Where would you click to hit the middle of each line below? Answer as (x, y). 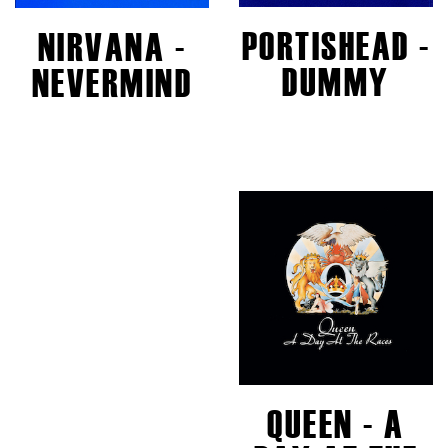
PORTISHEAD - (336, 47)
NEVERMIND (112, 83)
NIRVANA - (112, 47)
